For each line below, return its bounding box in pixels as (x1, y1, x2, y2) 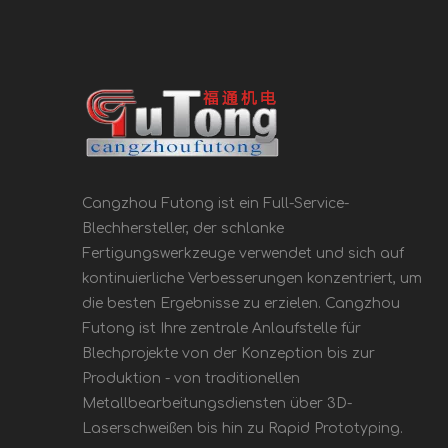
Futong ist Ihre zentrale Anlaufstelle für (82, 321, 361, 336)
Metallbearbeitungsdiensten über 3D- (82, 396, 352, 411)
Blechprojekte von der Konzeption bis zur (82, 346, 375, 361)
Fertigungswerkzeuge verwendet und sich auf (82, 246, 404, 261)
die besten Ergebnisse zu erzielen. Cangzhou (82, 296, 400, 311)
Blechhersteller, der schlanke (82, 221, 284, 236)
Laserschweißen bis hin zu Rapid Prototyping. (82, 421, 403, 436)
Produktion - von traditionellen (82, 371, 300, 386)
